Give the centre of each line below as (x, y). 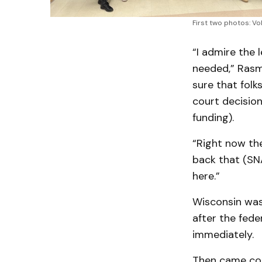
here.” (206, 176)
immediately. (223, 234)
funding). (213, 117)
